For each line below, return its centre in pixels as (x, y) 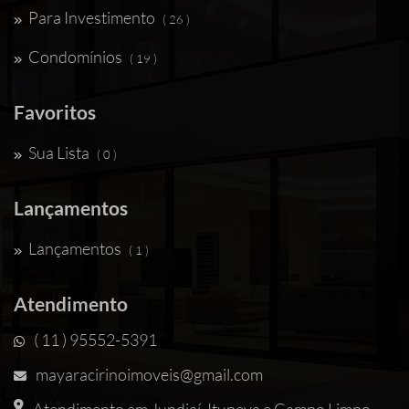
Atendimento (71, 304)
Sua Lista (59, 152)
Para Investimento (92, 17)
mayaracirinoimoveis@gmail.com (149, 374)
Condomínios (75, 57)
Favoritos (55, 112)
